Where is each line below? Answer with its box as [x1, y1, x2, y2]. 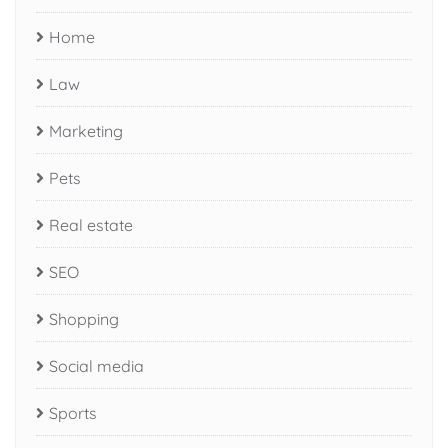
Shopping [49, 309, 119, 330]
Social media [49, 356, 144, 377]
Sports [49, 403, 97, 424]
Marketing [49, 121, 123, 142]
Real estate [49, 215, 133, 236]
